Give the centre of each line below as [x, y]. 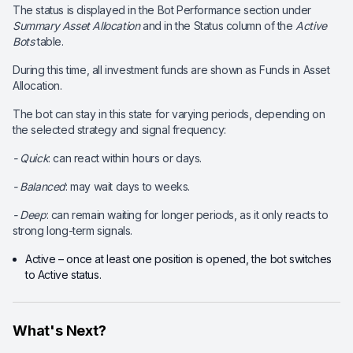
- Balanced [39, 186]
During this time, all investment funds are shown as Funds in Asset [171, 70]
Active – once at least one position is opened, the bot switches [178, 259]
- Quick [31, 158]
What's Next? [59, 331]
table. [49, 41]
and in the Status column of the [218, 26]
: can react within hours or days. [125, 158]
